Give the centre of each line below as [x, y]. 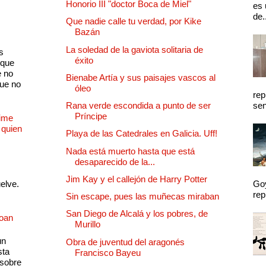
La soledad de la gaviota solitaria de [134, 49]
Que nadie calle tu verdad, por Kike [134, 21]
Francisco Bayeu [108, 252]
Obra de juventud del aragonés [125, 242]
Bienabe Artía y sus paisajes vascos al [141, 77]
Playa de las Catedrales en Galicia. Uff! [142, 134]
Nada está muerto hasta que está [130, 151]
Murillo [88, 224]
